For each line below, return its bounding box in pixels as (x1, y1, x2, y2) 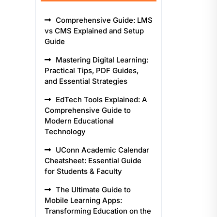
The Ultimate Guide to (56, 185, 131, 194)
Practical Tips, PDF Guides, (45, 66, 139, 75)
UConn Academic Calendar (56, 145, 149, 155)
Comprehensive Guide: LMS (56, 15, 153, 25)
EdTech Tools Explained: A (56, 95, 147, 104)
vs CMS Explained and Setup (45, 26, 144, 35)
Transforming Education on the (45, 206, 151, 216)
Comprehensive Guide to (45, 106, 131, 115)
